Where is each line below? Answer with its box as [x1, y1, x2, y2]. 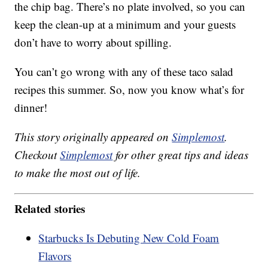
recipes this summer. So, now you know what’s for [14, 81, 245, 97]
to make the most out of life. [14, 165, 141, 180]
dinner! [14, 99, 48, 115]
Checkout [14, 147, 60, 162]
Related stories [14, 200, 86, 217]
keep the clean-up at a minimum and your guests [14, 16, 236, 32]
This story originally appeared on [14, 129, 172, 144]
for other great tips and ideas [112, 147, 249, 162]
